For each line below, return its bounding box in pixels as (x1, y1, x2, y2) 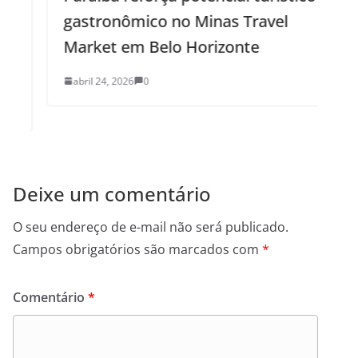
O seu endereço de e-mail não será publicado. (13, 217, 288, 236)
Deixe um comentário (13, 180, 211, 207)
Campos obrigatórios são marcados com (13, 240, 262, 258)
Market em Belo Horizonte (29, 35, 225, 58)
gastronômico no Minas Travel (29, 10, 254, 32)
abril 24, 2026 (38, 74, 100, 88)
